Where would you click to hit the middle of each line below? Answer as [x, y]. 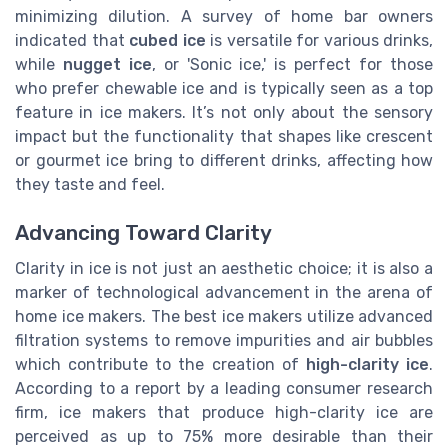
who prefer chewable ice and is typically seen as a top [224, 89]
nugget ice [107, 65]
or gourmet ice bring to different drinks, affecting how [224, 161]
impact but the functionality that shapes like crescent [224, 137]
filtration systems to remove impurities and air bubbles [224, 341]
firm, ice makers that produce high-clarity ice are [224, 413]
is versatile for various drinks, [319, 41]
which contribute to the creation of [160, 365]
